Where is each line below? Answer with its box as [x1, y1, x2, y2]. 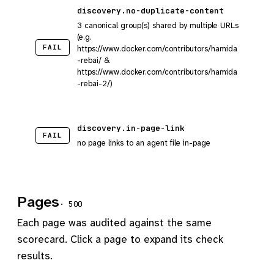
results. [17, 249, 53, 262]
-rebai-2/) [77, 78, 113, 89]
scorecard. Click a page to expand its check [17, 232, 223, 246]
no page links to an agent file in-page [77, 138, 210, 148]
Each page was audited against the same [17, 216, 212, 229]
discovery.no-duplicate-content [77, 6, 224, 16]
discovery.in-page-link [77, 123, 185, 133]
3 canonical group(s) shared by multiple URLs [77, 20, 239, 31]
